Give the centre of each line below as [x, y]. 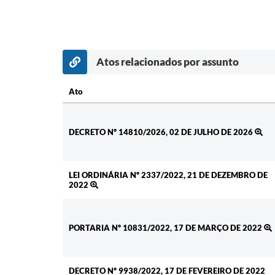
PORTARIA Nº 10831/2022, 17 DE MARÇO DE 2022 [166, 228]
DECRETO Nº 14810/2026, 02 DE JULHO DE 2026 [162, 132]
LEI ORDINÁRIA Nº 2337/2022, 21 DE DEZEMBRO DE [168, 175]
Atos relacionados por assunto [168, 62]
